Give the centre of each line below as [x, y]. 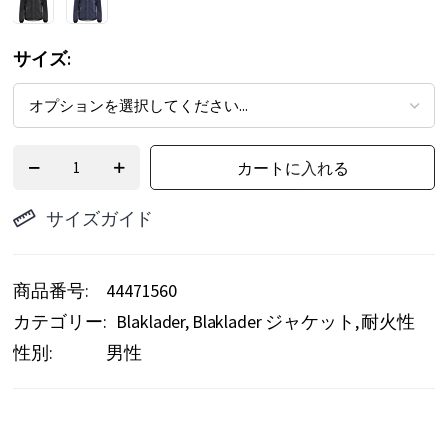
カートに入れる [292, 167]
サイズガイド [100, 218]
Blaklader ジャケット [273, 321]
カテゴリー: [60, 321]
